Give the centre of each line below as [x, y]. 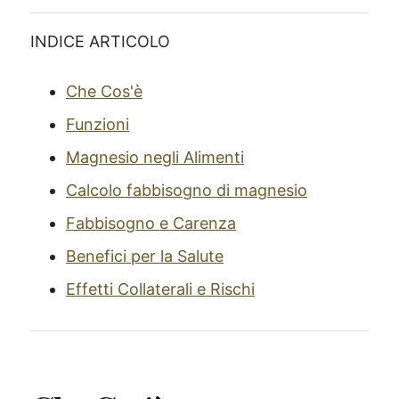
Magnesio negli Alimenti [155, 157]
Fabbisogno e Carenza [151, 223]
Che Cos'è [104, 91]
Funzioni [98, 124]
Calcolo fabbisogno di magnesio [187, 190]
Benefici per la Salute [145, 256]
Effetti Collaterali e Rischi [160, 289]
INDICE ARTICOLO [100, 41]
